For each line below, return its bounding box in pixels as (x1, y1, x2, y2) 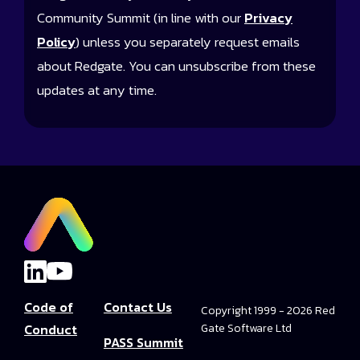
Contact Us (103, 297, 172, 317)
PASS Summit (103, 332, 183, 352)
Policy (37, 32, 76, 53)
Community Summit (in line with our (37, 8, 244, 29)
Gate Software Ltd (201, 319, 292, 337)
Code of (24, 297, 73, 317)
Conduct (24, 319, 77, 339)
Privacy (244, 8, 292, 29)
